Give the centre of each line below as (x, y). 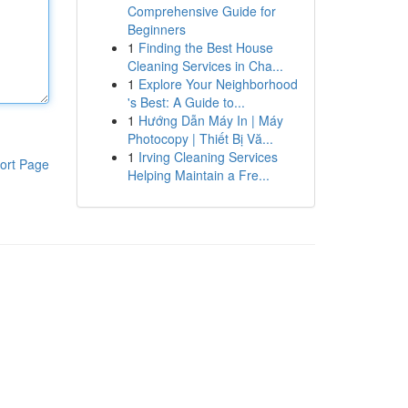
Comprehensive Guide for (201, 11)
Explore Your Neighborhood (218, 84)
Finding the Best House (205, 47)
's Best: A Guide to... (186, 102)
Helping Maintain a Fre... (198, 175)
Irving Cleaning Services (208, 157)
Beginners (156, 29)
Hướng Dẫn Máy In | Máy (210, 120)
